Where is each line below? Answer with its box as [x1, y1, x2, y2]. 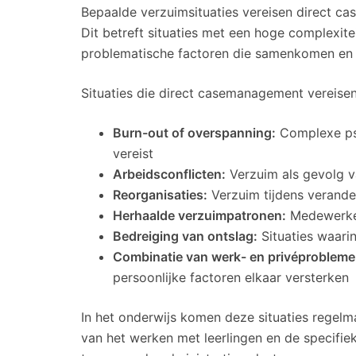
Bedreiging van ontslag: [113, 228, 257, 245]
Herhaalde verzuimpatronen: [113, 207, 286, 224]
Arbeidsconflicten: [113, 166, 226, 183]
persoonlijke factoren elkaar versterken [113, 269, 349, 286]
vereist [113, 145, 153, 162]
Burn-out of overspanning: [113, 125, 276, 141]
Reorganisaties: [113, 187, 207, 203]
